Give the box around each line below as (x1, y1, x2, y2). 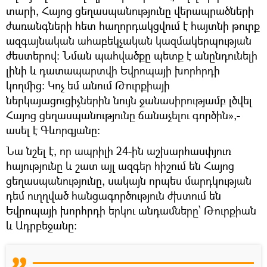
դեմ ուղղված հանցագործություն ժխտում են (6, 188, 221, 203)
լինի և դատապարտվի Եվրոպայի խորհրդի (6, 63, 220, 77)
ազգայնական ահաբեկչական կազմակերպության (6, 33, 252, 48)
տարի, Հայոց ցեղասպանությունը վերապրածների (6, 3, 254, 18)
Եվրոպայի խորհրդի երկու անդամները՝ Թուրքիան (6, 203, 256, 218)
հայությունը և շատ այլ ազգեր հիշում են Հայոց (6, 158, 234, 173)
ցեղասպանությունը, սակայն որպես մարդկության (6, 173, 252, 188)
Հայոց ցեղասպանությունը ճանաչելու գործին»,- (6, 107, 240, 122)
